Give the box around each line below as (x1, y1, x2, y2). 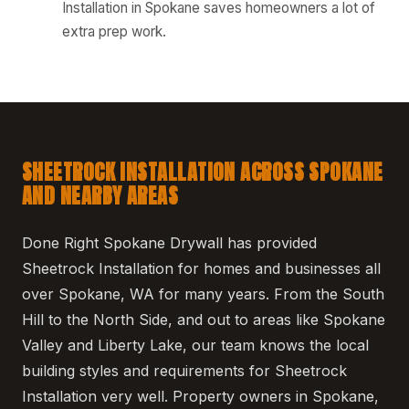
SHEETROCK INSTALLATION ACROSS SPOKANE (22, 156, 383, 187)
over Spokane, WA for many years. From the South (22, 284, 384, 303)
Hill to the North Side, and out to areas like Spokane (22, 309, 385, 329)
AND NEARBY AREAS (22, 180, 179, 211)
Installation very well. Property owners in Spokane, (22, 386, 379, 405)
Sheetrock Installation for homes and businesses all (22, 258, 381, 278)
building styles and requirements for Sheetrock (22, 361, 347, 380)
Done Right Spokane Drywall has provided (22, 233, 317, 252)
